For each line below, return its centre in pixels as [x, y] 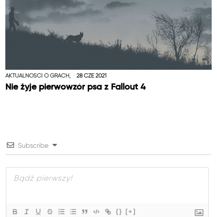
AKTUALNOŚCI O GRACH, [39, 76]
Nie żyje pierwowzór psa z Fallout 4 [76, 87]
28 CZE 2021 [91, 76]
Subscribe [33, 146]
